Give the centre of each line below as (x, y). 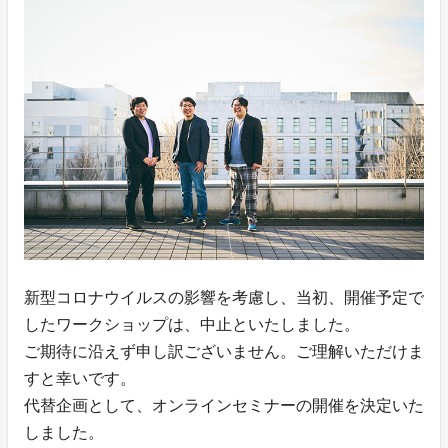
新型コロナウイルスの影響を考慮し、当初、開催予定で (224, 297)
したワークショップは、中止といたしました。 (192, 324)
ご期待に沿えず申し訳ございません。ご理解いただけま (224, 351)
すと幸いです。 (80, 378)
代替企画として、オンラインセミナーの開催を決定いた (224, 405)
